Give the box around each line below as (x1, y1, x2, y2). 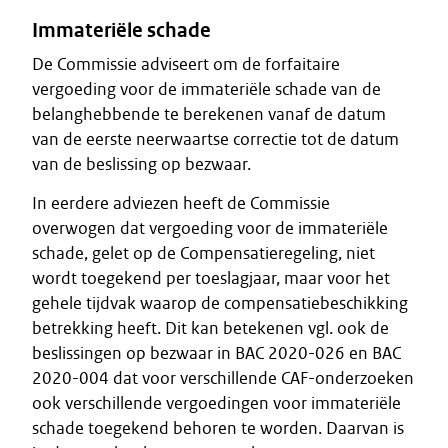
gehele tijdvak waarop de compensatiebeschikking (32, 292, 408, 314)
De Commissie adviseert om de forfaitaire (32, 53, 340, 75)
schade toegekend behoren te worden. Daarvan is (32, 417, 404, 439)
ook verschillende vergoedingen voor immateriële (32, 392, 401, 414)
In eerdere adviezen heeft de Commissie (32, 192, 330, 214)
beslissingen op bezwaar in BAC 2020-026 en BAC (32, 342, 401, 364)
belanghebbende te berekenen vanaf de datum (32, 103, 386, 125)
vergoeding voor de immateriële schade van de (32, 78, 381, 100)
